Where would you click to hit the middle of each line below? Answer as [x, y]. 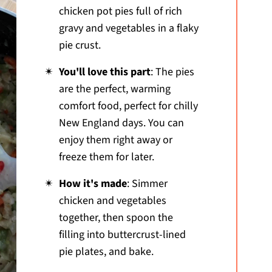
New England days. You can [121, 123]
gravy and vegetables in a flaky [128, 28]
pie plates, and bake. [106, 251]
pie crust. [80, 45]
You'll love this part [104, 72]
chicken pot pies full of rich [120, 11]
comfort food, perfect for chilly [128, 106]
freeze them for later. [106, 157]
